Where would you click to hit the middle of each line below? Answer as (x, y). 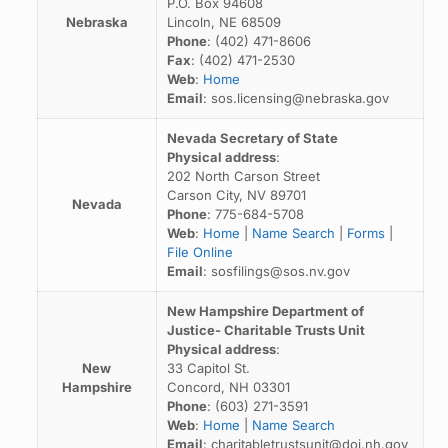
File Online (199, 252)
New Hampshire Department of (265, 311)
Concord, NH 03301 (228, 387)
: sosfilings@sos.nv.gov (276, 271)
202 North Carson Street (243, 176)
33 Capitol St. (208, 368)
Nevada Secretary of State (252, 138)
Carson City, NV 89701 (236, 195)
